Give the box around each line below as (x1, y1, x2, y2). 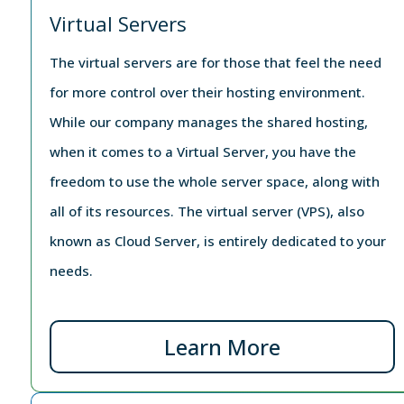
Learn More (163, 331, 280, 362)
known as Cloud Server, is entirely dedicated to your (49, 231, 386, 250)
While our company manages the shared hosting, (49, 112, 368, 131)
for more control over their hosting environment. (49, 82, 365, 101)
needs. (49, 261, 93, 280)
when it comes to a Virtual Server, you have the (49, 142, 356, 161)
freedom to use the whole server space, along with (49, 171, 380, 190)
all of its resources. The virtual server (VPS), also (49, 201, 364, 220)
